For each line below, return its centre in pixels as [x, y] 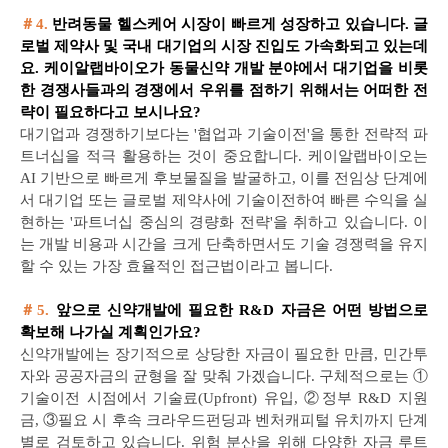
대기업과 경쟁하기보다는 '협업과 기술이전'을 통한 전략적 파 [224, 134]
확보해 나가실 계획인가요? [110, 332]
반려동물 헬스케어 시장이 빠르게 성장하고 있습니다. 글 [240, 24]
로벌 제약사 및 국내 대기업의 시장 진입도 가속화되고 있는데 [224, 46]
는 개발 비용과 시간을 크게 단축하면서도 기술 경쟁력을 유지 [224, 244]
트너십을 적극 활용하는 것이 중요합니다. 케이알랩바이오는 [224, 156]
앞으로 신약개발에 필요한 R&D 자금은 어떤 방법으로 [241, 310]
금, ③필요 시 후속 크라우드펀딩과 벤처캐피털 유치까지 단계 [224, 420]
